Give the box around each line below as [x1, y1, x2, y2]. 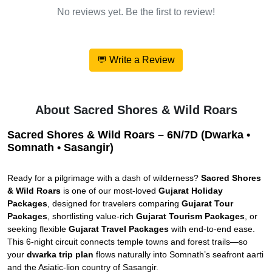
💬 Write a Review [97, 55, 175, 66]
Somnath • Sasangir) [7, 141, 114, 154]
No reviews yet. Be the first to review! [57, 7, 215, 18]
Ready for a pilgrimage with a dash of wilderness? [7, 173, 201, 183]
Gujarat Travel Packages [69, 224, 169, 234]
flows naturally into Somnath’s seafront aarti [93, 250, 263, 260]
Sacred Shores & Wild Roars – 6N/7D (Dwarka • [7, 129, 250, 141]
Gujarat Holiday [158, 186, 223, 196]
